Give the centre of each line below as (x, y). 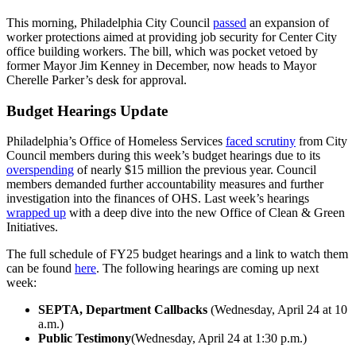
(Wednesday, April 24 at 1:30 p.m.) (219, 339)
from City (321, 141)
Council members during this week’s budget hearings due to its (163, 156)
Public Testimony (85, 339)
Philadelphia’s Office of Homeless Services (116, 141)
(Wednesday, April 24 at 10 (277, 310)
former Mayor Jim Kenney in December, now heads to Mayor (161, 65)
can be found (41, 269)
